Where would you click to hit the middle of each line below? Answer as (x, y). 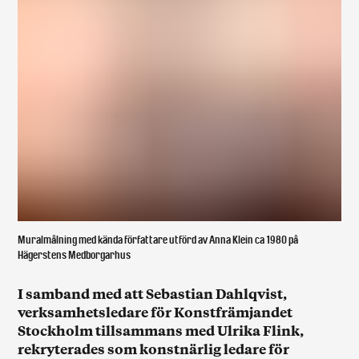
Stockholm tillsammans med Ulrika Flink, (161, 330)
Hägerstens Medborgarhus (75, 255)
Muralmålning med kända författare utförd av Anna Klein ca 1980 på (158, 240)
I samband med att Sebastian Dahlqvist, (153, 293)
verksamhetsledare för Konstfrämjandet (155, 311)
